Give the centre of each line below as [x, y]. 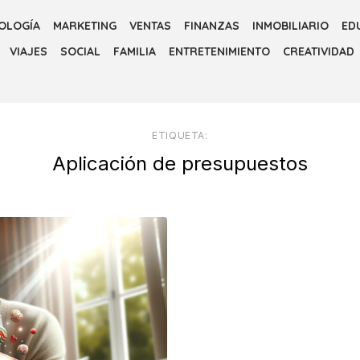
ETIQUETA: [180, 135]
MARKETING [85, 26]
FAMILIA [135, 51]
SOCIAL [80, 51]
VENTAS [150, 26]
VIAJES [29, 51]
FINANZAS [212, 26]
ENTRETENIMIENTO [219, 51]
